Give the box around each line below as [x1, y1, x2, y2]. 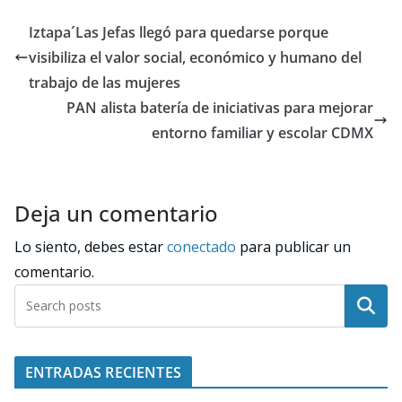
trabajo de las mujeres [29, 73, 180, 93]
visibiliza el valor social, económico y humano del [29, 48, 362, 68]
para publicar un [236, 237, 351, 258]
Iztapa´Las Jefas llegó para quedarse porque [29, 22, 328, 43]
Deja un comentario [14, 198, 218, 229]
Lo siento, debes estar [14, 237, 167, 258]
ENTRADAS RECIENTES [25, 363, 181, 383]
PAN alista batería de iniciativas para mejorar [66, 98, 373, 118]
